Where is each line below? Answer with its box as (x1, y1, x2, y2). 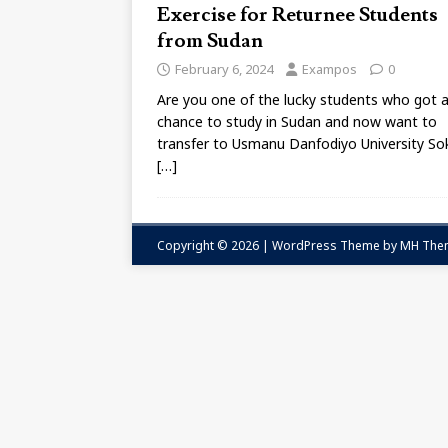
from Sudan (157, 28, 263, 54)
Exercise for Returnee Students (157, 2, 438, 28)
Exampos (302, 60, 357, 78)
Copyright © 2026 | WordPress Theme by (157, 237, 400, 254)
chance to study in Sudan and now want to (157, 112, 437, 131)
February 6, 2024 (175, 60, 273, 78)
